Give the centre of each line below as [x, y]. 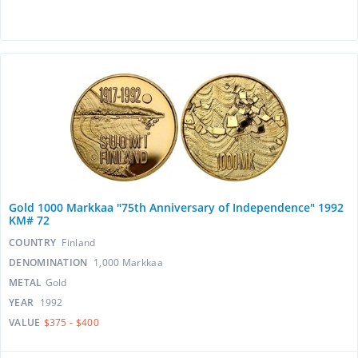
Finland [79, 243]
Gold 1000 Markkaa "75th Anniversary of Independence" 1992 [176, 207]
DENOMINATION [50, 263]
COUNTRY [34, 243]
